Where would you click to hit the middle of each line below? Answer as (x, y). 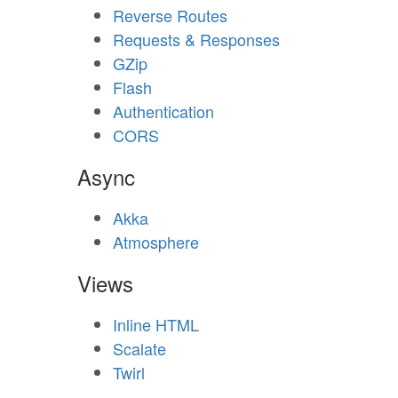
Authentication (163, 111)
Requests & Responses (196, 39)
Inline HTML (156, 324)
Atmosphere (156, 242)
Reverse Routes (170, 15)
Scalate (139, 348)
